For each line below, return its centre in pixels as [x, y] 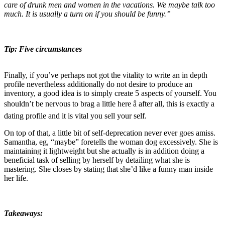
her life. [16, 178]
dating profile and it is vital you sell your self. [75, 116]
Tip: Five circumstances [43, 49]
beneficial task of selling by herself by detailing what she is [97, 160]
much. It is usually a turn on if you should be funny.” [87, 14]
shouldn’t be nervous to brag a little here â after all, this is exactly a [109, 104]
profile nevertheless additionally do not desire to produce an [98, 84]
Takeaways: [23, 213]
